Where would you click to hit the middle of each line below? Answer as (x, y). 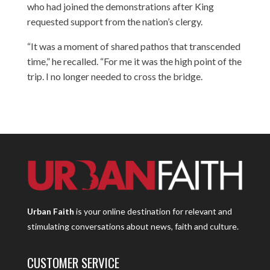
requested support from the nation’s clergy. (115, 21)
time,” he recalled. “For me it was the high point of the (134, 61)
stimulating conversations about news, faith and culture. (133, 227)
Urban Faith (50, 212)
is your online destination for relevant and (153, 212)
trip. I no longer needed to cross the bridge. (115, 76)
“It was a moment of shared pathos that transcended (133, 46)
